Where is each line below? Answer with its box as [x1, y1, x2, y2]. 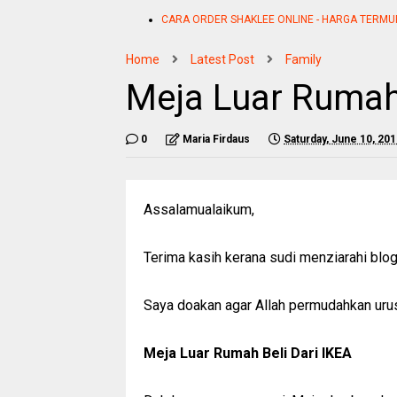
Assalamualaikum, [144, 200, 254, 218]
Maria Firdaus [183, 132, 250, 145]
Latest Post [191, 51, 254, 66]
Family [285, 51, 322, 66]
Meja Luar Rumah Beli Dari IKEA [144, 344, 352, 362]
